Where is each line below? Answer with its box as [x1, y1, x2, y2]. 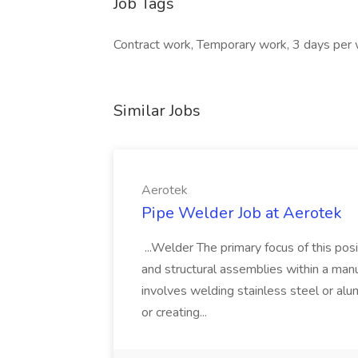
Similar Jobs [113, 100, 201, 121]
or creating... [141, 304, 210, 321]
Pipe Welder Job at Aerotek [141, 202, 342, 224]
